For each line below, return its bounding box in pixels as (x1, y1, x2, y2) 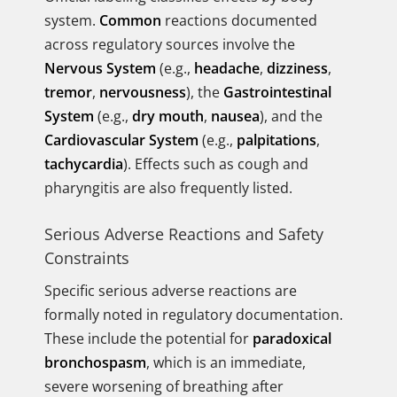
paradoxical (253, 329, 331, 348)
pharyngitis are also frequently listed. (44, 178, 292, 198)
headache (194, 58, 260, 78)
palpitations (237, 130, 316, 150)
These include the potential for (44, 329, 253, 348)
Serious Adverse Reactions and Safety (44, 223, 323, 245)
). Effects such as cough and (123, 154, 308, 174)
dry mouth (132, 106, 204, 126)
